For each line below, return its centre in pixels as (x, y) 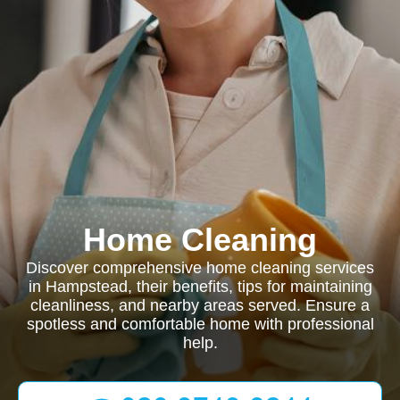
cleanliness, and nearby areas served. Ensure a (200, 305)
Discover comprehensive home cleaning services (200, 268)
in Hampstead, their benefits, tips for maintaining (200, 287)
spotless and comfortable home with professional (200, 324)
